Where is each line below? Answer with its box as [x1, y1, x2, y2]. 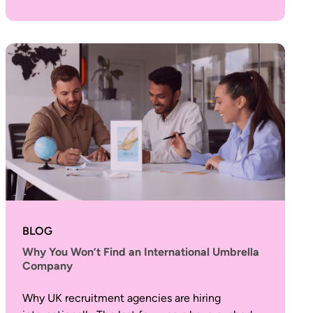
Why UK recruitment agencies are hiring [22, 291, 221, 305]
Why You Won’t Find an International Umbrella [22, 245, 259, 259]
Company [22, 259, 73, 272]
